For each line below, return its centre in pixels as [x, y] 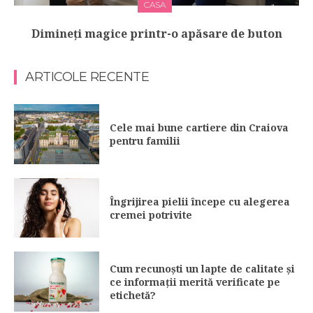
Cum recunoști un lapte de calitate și [203, 268]
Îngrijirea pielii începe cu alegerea [200, 201]
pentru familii [147, 140]
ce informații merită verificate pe [195, 282]
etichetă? [133, 295]
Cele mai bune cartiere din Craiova [199, 127]
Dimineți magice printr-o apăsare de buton [156, 34]
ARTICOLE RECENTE [87, 77]
